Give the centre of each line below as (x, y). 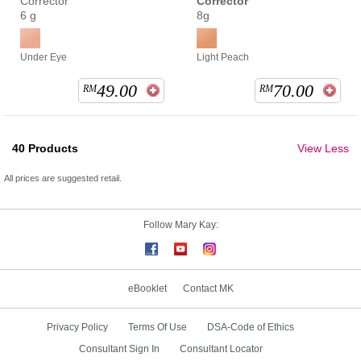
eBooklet (147, 289)
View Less (323, 149)
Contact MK (208, 289)
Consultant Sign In (119, 349)
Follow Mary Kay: (180, 225)
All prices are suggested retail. (63, 178)
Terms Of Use (158, 328)
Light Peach (223, 58)
